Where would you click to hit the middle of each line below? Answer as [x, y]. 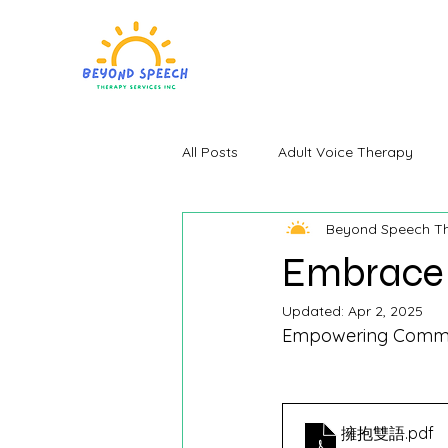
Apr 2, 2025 [385, 311]
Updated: [315, 311]
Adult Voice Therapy [345, 151]
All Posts [210, 151]
